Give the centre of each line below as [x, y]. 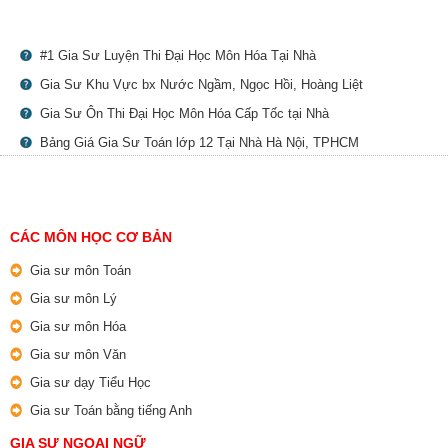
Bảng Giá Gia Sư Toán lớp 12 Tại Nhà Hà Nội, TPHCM [199, 143]
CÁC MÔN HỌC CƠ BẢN [91, 237]
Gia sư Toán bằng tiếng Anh [111, 411]
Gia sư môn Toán [80, 271]
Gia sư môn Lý [73, 299]
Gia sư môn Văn [78, 355]
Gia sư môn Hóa [78, 327]
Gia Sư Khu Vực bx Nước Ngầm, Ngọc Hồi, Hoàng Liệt [201, 85]
